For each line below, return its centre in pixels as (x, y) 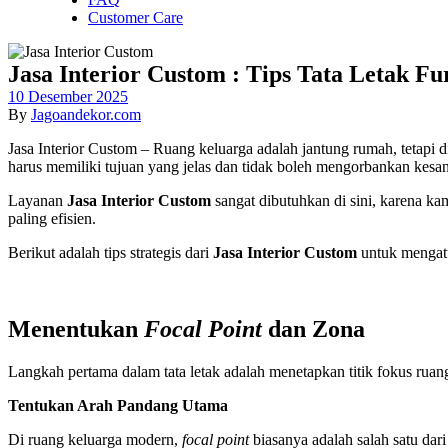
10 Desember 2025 (68, 96)
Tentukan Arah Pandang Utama (118, 405)
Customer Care (135, 17)
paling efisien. (52, 218)
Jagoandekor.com (86, 114)
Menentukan (76, 328)
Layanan (37, 200)
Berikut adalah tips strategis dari (110, 252)
